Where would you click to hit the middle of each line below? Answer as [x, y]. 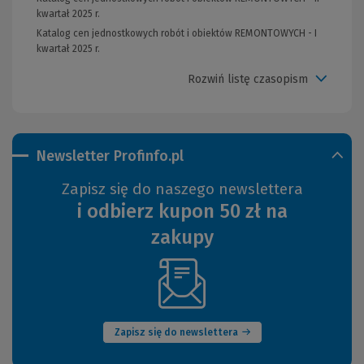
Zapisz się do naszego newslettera [182, 189]
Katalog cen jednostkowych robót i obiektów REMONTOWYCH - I [177, 34]
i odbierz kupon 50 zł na [182, 212]
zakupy [182, 238]
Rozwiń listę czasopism [248, 79]
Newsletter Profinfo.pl [110, 156]
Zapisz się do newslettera [176, 333]
